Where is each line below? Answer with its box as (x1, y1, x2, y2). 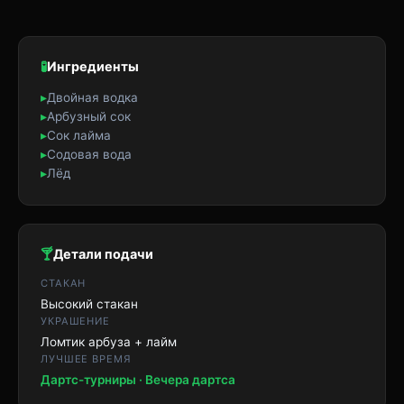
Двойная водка (47, 90, 138, 105)
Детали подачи (53, 246, 153, 262)
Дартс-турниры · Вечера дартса (41, 372, 235, 387)
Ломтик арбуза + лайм (41, 335, 177, 349)
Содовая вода (47, 147, 132, 161)
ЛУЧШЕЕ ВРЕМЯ (41, 353, 132, 365)
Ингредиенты (47, 59, 139, 74)
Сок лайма (47, 128, 111, 142)
